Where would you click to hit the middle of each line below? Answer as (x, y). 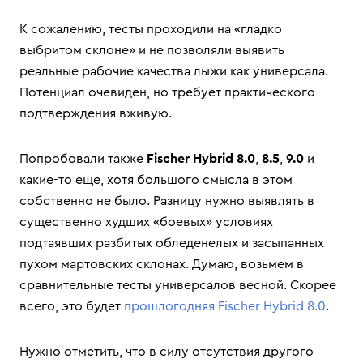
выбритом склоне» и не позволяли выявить (152, 50)
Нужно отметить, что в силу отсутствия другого (167, 352)
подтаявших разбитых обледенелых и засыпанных (172, 243)
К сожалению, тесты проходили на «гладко (151, 29)
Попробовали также (83, 159)
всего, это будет (72, 306)
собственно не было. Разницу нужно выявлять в (167, 201)
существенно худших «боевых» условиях (146, 222)
